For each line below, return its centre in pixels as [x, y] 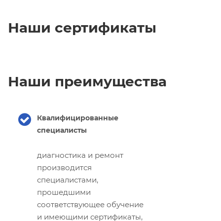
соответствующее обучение [90, 204]
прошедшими [64, 192]
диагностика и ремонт [80, 155]
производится [64, 167]
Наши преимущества [87, 81]
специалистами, [68, 180]
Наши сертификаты [82, 27]
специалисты [62, 130]
